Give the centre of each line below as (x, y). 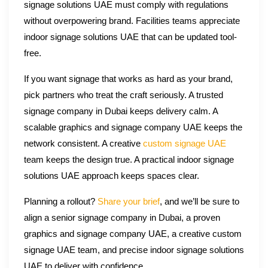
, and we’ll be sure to (200, 202)
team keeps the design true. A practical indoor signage (129, 160)
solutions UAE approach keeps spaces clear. (112, 176)
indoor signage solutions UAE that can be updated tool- (130, 37)
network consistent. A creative (83, 144)
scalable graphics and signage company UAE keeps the (133, 128)
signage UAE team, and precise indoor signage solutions (134, 250)
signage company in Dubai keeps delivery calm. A (121, 112)
